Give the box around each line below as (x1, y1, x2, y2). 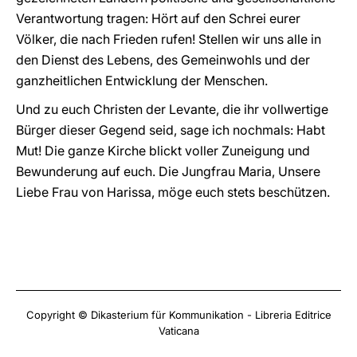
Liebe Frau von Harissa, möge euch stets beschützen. (16, 184, 330, 200)
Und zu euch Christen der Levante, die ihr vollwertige (16, 101, 328, 117)
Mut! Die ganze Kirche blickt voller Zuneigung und (16, 143, 310, 159)
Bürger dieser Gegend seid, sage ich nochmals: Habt (16, 122, 325, 138)
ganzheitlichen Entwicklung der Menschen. (16, 73, 268, 88)
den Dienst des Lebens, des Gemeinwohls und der (16, 52, 310, 68)
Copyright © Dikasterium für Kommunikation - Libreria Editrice (25, 308, 331, 321)
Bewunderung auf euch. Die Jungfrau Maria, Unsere (16, 163, 320, 179)
